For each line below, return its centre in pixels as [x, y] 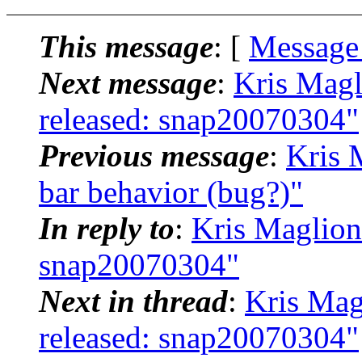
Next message [128, 82]
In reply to [107, 228]
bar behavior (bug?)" [171, 192]
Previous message [154, 155]
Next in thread [133, 301]
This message [126, 46]
